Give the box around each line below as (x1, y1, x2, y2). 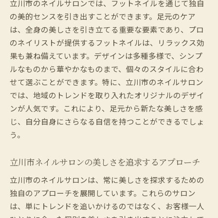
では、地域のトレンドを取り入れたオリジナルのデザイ (10, 89, 204, 100)
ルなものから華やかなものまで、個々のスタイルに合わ (10, 63, 204, 74)
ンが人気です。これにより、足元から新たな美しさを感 (10, 102, 203, 113)
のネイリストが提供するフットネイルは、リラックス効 (10, 36, 204, 48)
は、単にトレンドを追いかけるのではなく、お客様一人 (10, 200, 204, 211)
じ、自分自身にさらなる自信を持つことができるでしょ (10, 115, 204, 127)
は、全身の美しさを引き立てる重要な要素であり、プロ (10, 23, 204, 35)
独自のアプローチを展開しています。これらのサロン (10, 187, 196, 198)
